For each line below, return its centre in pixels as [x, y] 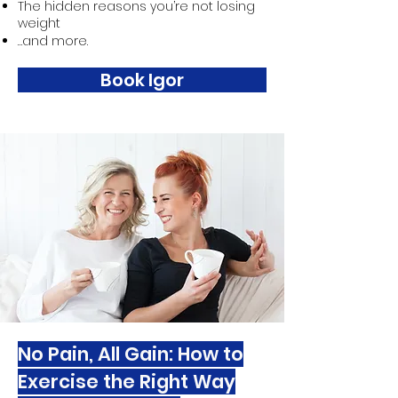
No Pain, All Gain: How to [131, 354]
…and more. [53, 41]
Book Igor [142, 80]
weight [39, 23]
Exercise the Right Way [127, 382]
